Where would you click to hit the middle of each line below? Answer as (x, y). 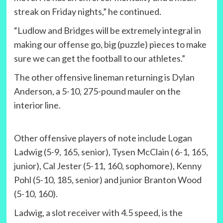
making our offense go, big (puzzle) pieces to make (110, 45)
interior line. (37, 105)
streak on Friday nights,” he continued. (87, 12)
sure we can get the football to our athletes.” (99, 58)
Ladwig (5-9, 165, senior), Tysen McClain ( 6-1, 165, (111, 152)
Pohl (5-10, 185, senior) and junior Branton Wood (108, 180)
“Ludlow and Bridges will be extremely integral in (107, 31)
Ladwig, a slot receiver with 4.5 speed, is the (98, 213)
